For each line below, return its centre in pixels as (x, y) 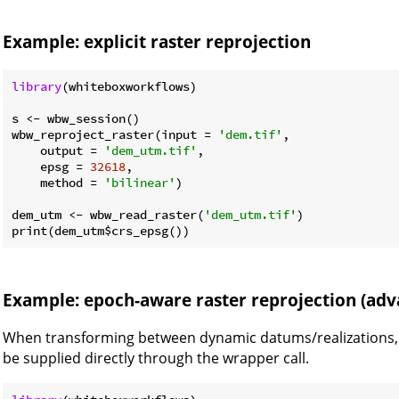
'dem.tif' (250, 134)
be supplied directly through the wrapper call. (156, 358)
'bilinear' (140, 182)
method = (58, 182)
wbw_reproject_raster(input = (115, 134)
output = (58, 150)
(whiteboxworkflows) (129, 86)
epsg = (51, 166)
